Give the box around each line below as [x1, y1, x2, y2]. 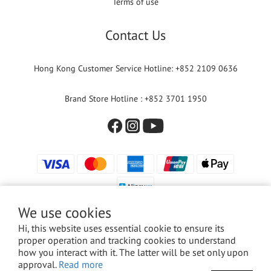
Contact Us [105, 27, 166, 44]
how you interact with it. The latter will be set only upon [18, 246, 249, 258]
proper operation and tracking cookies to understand [18, 234, 236, 246]
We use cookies [18, 203, 111, 222]
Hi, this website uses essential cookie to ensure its [18, 222, 224, 234]
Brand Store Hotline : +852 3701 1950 [64, 93, 207, 105]
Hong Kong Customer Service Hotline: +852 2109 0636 [33, 63, 238, 74]
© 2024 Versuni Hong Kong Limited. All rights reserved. [50, 241, 221, 251]
